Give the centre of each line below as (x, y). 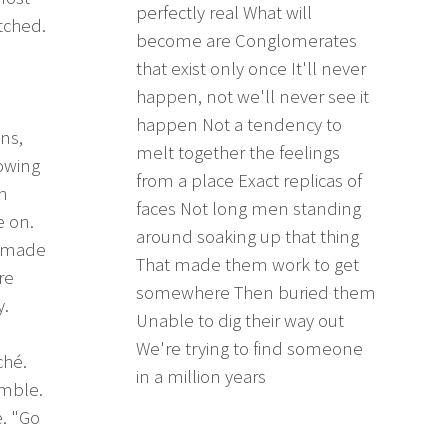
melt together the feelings (238, 152)
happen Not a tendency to (239, 124)
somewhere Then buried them (256, 292)
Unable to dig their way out (240, 320)
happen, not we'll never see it (252, 96)
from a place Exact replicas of (249, 180)
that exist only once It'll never (251, 68)
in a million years (201, 376)
